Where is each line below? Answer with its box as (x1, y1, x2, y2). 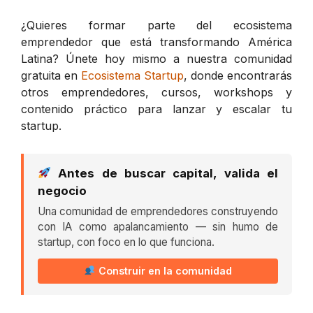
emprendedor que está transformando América (21, 34, 292, 49)
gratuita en (21, 68, 81, 82)
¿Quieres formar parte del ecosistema (21, 17, 292, 32)
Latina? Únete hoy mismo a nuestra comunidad (21, 51, 292, 66)
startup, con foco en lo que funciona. (38, 235, 214, 249)
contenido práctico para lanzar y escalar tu (21, 101, 292, 116)
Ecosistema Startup (81, 68, 184, 82)
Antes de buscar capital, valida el (51, 166, 278, 180)
